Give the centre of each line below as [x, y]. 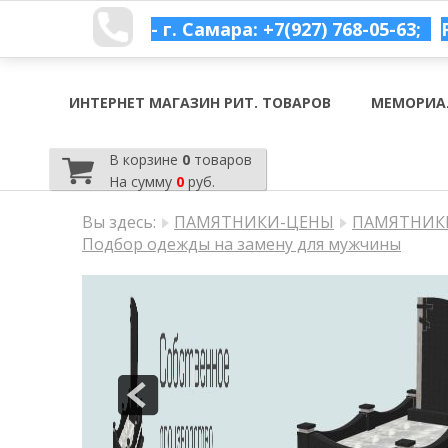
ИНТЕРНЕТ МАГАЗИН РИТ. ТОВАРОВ [199, 102]
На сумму [142, 181]
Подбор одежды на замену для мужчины [241, 244]
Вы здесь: [119, 222]
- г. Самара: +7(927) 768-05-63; [286, 29]
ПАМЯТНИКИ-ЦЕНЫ [254, 222]
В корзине [145, 159]
